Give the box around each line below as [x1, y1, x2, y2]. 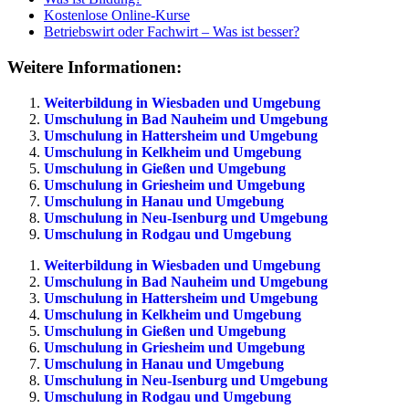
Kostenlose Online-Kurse [44, 7, 190, 24]
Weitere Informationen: [7, 58, 182, 78]
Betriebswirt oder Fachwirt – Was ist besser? [44, 24, 299, 40]
